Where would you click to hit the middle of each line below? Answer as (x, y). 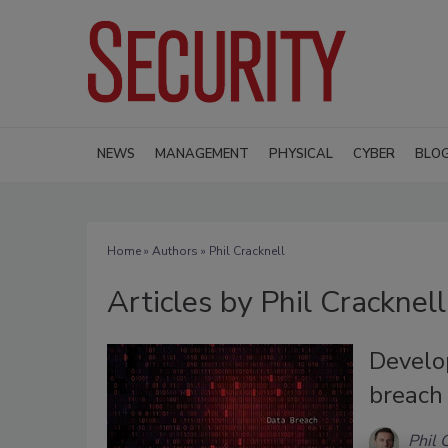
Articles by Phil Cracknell (276, 302)
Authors (175, 250)
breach (405, 394)
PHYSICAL (301, 153)
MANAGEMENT (202, 153)
